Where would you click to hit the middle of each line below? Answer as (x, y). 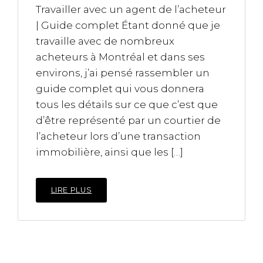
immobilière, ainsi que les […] (109, 152)
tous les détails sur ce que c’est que (127, 104)
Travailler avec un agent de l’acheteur (131, 9)
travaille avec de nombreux (105, 41)
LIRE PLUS (71, 190)
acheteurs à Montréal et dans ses (120, 57)
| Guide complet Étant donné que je (128, 25)
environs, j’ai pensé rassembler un (123, 73)
